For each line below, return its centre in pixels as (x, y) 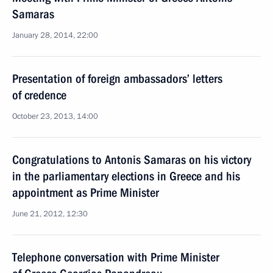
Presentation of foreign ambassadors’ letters (117, 79)
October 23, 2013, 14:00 (55, 116)
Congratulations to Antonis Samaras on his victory (132, 160)
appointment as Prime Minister (86, 193)
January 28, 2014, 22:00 (55, 35)
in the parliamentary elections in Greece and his (126, 176)
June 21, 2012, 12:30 (50, 214)
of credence (39, 95)
